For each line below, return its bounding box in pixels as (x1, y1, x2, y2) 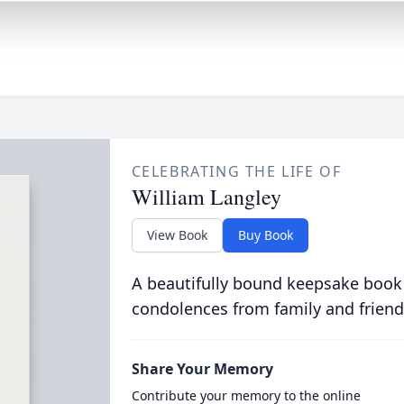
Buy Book (237, 226, 293, 243)
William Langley (131, 182, 281, 211)
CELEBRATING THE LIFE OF (131, 161, 342, 181)
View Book (146, 226, 207, 243)
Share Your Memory (131, 359, 273, 379)
